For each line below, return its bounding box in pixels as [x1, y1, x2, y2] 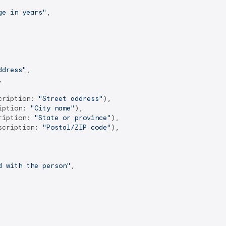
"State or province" [34, 114, 111, 122]
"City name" [30, 104, 75, 112]
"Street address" [38, 94, 103, 103]
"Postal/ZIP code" [42, 123, 111, 132]
